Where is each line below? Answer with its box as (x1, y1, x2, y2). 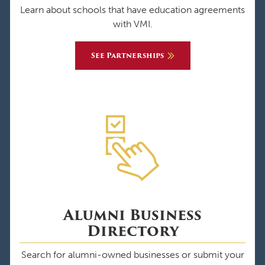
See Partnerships (91, 49, 164, 61)
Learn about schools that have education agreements (20, 4, 245, 15)
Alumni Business (63, 203, 202, 226)
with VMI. (112, 18, 153, 30)
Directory (86, 219, 179, 242)
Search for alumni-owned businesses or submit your (21, 248, 244, 260)
